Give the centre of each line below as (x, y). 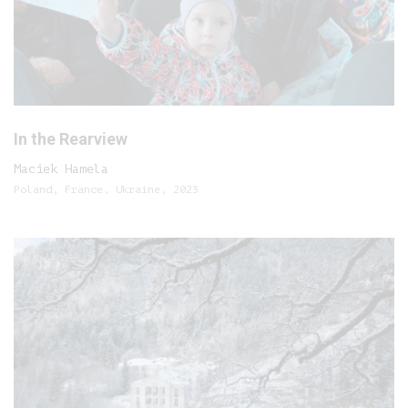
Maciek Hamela (61, 169)
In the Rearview (71, 139)
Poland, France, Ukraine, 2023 (106, 189)
